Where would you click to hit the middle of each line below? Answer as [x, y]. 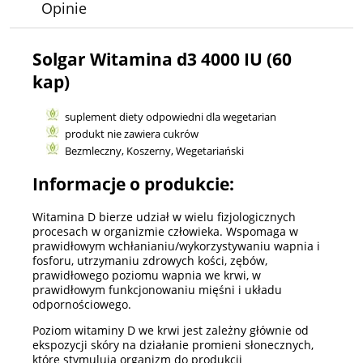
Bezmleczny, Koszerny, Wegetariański [154, 150]
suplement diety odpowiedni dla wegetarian [171, 116]
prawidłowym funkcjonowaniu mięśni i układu [157, 289]
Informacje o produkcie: [133, 184]
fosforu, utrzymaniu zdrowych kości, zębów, [150, 260]
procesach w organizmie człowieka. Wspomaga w [165, 231]
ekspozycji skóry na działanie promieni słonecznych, [173, 344]
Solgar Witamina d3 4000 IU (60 [162, 60]
